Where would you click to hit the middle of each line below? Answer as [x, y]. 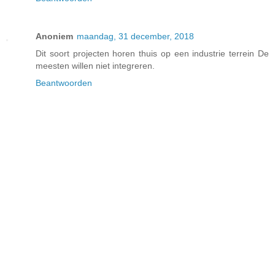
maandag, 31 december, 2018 [135, 37]
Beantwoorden [64, 83]
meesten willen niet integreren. [95, 66]
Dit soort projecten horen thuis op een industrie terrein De [152, 54]
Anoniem [54, 37]
